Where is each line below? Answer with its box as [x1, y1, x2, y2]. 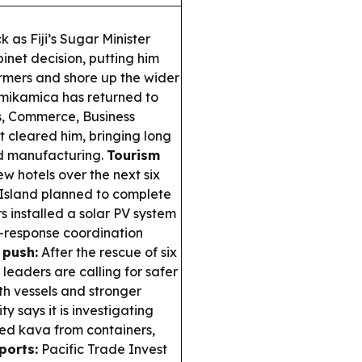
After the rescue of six [38, 244, 177, 260]
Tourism [107, 147, 160, 163]
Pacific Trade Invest [38, 341, 167, 357]
